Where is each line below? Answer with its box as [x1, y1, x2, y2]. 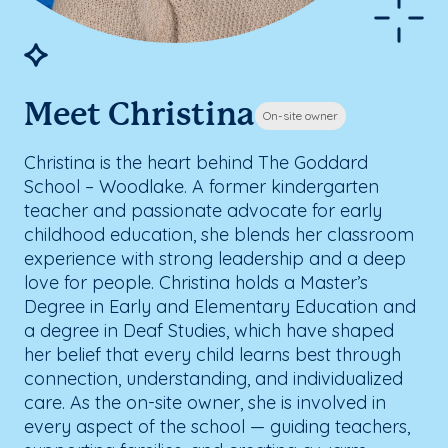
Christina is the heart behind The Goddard [24, 150, 368, 174]
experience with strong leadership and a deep [24, 246, 406, 270]
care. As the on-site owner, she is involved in [24, 390, 386, 414]
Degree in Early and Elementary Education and [24, 294, 416, 318]
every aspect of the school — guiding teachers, [24, 414, 410, 438]
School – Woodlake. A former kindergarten [24, 174, 379, 198]
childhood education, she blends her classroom [24, 222, 414, 246]
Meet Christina [24, 100, 255, 131]
